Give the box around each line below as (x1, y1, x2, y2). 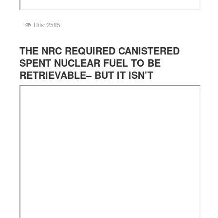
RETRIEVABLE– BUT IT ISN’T (19, 67, 153, 82)
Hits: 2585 (34, 20, 60, 29)
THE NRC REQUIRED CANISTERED (19, 43, 180, 57)
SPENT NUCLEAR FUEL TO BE (19, 55, 161, 70)
